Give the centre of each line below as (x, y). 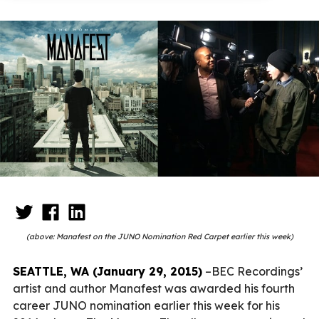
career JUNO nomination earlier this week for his (146, 305)
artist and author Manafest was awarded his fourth (154, 288)
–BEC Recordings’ (252, 271)
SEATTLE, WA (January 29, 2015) (108, 271)
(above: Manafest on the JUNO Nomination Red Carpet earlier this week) (159, 236)
